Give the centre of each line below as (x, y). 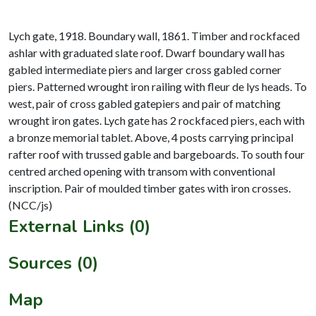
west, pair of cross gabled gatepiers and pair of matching (145, 103)
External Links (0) (79, 226)
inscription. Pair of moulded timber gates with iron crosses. (150, 188)
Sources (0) (53, 263)
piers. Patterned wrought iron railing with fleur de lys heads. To (158, 86)
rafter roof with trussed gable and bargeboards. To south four (157, 154)
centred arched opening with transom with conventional (142, 171)
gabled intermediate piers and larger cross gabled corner (145, 69)
